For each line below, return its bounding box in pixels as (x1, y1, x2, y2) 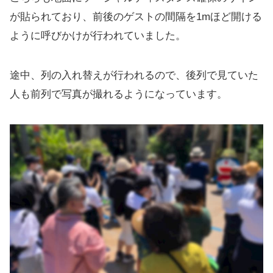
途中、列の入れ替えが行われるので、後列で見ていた (10, 69, 258, 81)
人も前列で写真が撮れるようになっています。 (10, 88, 227, 100)
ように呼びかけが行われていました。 (10, 30, 186, 41)
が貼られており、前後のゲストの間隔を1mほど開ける (10, 11, 262, 23)
